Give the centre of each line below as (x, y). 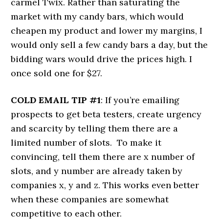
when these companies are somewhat (90, 199)
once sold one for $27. (57, 73)
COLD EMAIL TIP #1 (56, 100)
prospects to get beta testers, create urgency (106, 114)
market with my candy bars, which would (98, 16)
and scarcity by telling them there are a (95, 128)
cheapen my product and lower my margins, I (107, 30)
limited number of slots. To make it (86, 142)
